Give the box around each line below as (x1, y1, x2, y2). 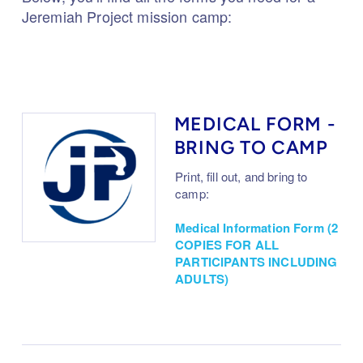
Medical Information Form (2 (175, 218, 339, 237)
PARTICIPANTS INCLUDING (175, 252, 338, 271)
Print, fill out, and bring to (175, 167, 308, 185)
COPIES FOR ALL (175, 235, 280, 254)
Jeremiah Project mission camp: (21, 5, 233, 27)
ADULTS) (175, 269, 229, 288)
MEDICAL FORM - (173, 112, 335, 135)
